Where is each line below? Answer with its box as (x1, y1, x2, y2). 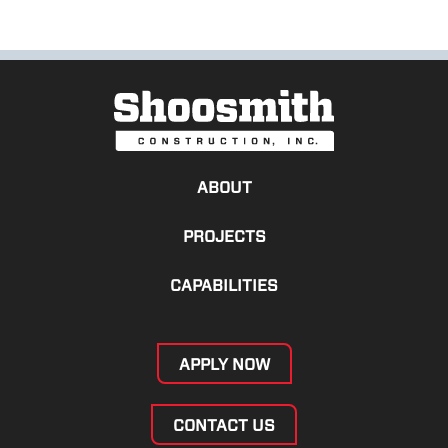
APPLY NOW (178, 354, 270, 374)
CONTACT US (173, 415, 275, 435)
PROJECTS (182, 226, 266, 246)
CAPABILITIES (170, 275, 278, 295)
